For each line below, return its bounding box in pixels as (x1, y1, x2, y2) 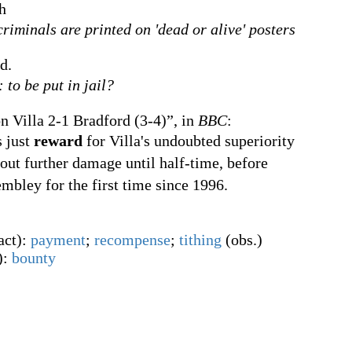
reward (34, 132, 82, 149)
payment (31, 231, 86, 248)
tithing (179, 231, 222, 248)
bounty (12, 249, 56, 266)
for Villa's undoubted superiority (82, 132, 295, 149)
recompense (94, 231, 170, 248)
